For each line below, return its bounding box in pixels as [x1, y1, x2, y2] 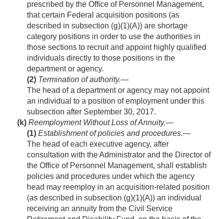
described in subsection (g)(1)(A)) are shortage [27, 22, 188, 30]
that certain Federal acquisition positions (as [27, 11, 179, 20]
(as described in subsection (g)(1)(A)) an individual [27, 194, 201, 202]
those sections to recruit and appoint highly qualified [27, 43, 206, 52]
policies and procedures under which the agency [27, 172, 195, 181]
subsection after [27, 108, 84, 116]
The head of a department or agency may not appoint [27, 86, 209, 95]
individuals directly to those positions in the [27, 54, 175, 63]
